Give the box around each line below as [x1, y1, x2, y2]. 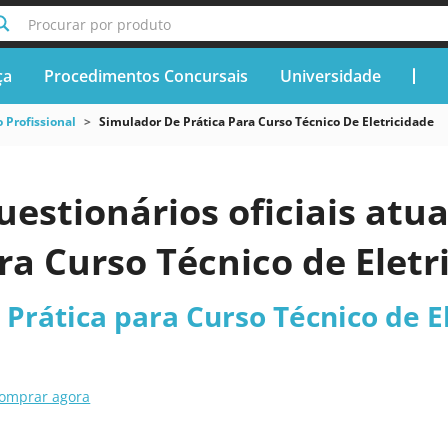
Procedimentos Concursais [43, 64, 248, 87]
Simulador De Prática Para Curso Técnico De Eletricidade [98, 113, 434, 130]
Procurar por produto [27, 15, 171, 34]
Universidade [279, 64, 381, 87]
